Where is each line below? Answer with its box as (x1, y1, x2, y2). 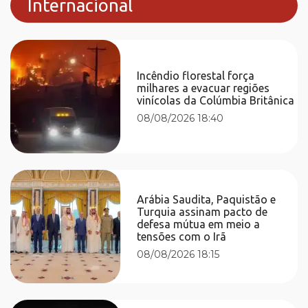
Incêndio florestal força (137, 69, 255, 82)
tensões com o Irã (137, 230, 227, 243)
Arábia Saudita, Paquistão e (137, 192, 276, 206)
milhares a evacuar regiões (137, 81, 270, 94)
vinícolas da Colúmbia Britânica (137, 93, 295, 107)
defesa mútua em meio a (137, 217, 261, 230)
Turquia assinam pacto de (137, 205, 268, 218)
